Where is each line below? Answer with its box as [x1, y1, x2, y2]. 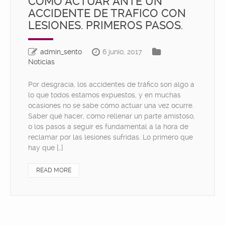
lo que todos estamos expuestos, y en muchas [28, 90, 181, 99]
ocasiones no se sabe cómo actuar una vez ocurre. [28, 101, 194, 109]
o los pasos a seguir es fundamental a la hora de [28, 122, 188, 131]
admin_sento [40, 47, 82, 56]
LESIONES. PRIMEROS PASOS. [28, 19, 183, 32]
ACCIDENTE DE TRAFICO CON [28, 7, 186, 20]
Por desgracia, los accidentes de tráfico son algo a [28, 80, 194, 88]
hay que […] [28, 143, 63, 152]
